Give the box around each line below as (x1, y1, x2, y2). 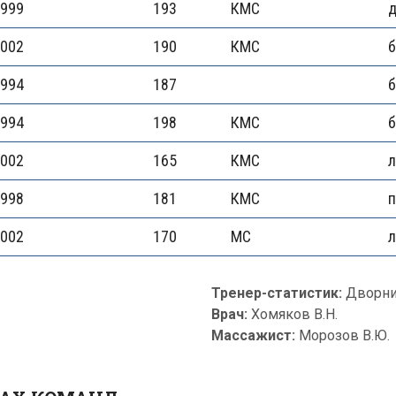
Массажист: (211, 327, 295, 344)
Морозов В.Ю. (295, 327, 390, 344)
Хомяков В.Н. (251, 306, 338, 323)
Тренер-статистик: (211, 285, 346, 301)
